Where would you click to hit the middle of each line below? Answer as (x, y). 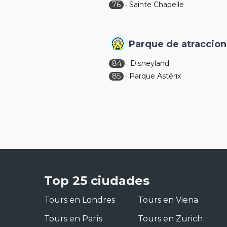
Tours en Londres (80, 200)
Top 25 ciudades (97, 181)
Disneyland (150, 63)
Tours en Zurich (170, 219)
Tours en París (73, 219)
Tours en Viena (168, 200)
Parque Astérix (155, 76)
